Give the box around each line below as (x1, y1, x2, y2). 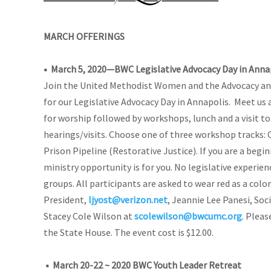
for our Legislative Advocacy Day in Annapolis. (44, 95, 234, 108)
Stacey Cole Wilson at (44, 209, 134, 222)
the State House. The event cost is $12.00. (44, 226, 214, 238)
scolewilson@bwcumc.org (134, 209, 242, 222)
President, (44, 193, 88, 206)
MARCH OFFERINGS (44, 30, 125, 42)
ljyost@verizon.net (88, 193, 168, 206)
